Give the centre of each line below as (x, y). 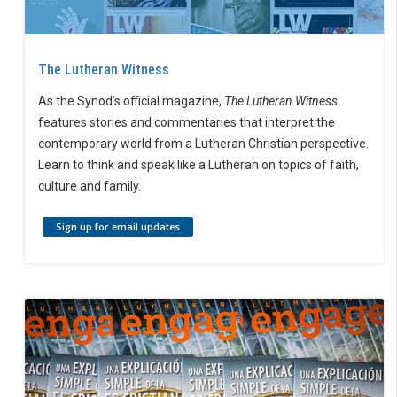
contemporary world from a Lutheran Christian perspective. (203, 143)
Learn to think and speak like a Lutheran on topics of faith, (198, 164)
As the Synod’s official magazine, (131, 101)
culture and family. (90, 186)
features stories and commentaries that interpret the (187, 122)
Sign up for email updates (118, 226)
